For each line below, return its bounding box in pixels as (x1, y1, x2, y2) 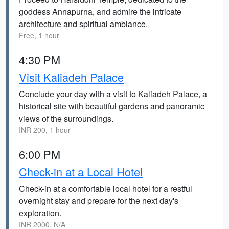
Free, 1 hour (19, 30, 59, 40)
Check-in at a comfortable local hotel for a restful (19, 182, 192, 194)
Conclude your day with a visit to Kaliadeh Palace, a (19, 88, 207, 100)
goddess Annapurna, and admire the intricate (19, 6, 181, 17)
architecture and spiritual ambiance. (19, 18, 148, 30)
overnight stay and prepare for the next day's (19, 195, 178, 207)
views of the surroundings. (19, 112, 113, 124)
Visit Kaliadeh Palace (19, 69, 124, 85)
